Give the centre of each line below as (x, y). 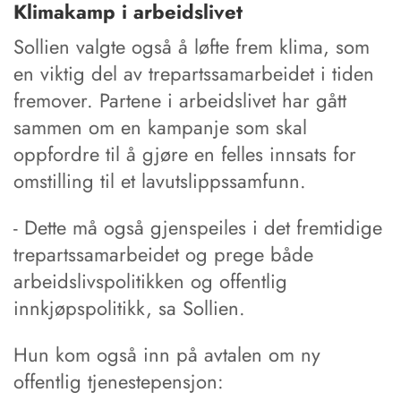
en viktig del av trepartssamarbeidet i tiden (194, 73)
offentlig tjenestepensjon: (119, 381)
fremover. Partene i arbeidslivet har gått (180, 100)
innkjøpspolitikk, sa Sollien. (129, 307)
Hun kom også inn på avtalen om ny (167, 354)
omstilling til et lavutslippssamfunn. (160, 180)
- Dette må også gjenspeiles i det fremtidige (198, 227)
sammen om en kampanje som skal (160, 127)
